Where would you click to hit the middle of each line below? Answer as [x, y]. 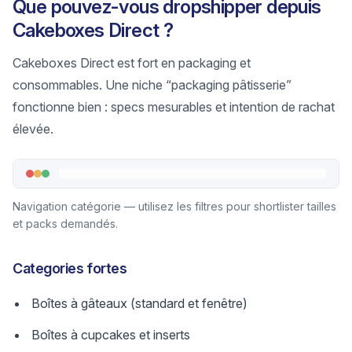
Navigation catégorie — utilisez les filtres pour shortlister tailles [174, 206]
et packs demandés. [65, 224]
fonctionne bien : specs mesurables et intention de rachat [174, 107]
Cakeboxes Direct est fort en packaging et [132, 63]
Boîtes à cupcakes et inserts [111, 335]
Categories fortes [70, 268]
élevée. [33, 129]
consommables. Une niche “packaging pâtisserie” [152, 85]
